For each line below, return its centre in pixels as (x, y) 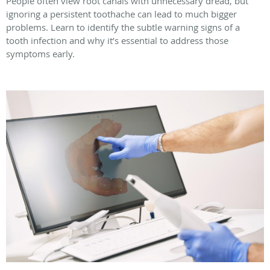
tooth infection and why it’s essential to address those (117, 40)
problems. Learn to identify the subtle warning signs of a (123, 27)
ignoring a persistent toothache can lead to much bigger (121, 14)
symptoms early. (40, 53)
